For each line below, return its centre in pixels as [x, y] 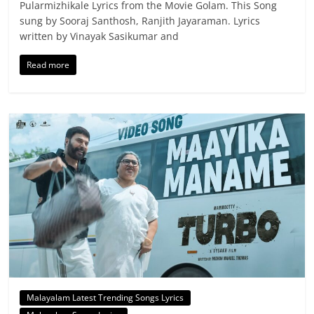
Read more [48, 65]
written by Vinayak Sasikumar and [100, 36]
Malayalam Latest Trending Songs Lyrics [105, 298]
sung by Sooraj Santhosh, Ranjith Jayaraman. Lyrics [140, 21]
